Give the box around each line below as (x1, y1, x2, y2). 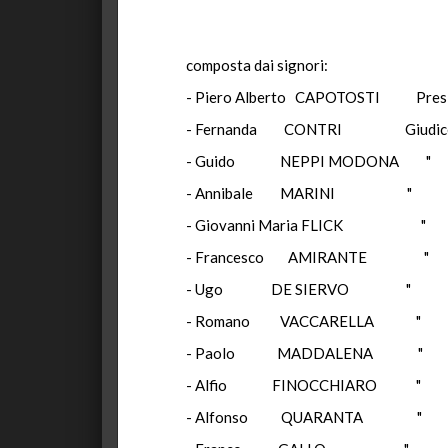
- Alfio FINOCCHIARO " (186, 376, 421, 394)
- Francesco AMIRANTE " (186, 248, 429, 266)
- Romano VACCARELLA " (186, 312, 421, 330)
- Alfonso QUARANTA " (186, 408, 422, 426)
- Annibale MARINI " (186, 184, 412, 202)
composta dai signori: (186, 56, 328, 74)
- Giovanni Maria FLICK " (186, 216, 426, 234)
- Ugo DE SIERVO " (186, 280, 411, 298)
